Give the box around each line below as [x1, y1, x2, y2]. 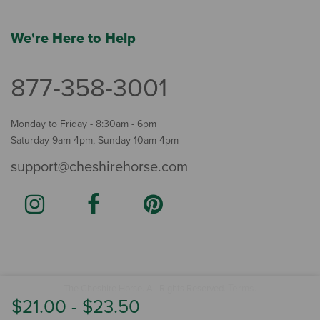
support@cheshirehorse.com [11, 158, 188, 176]
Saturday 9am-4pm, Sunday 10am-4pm [11, 134, 179, 146]
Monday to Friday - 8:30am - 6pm [11, 117, 156, 130]
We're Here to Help [11, 29, 136, 47]
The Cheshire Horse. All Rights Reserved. [64, 282, 228, 294]
